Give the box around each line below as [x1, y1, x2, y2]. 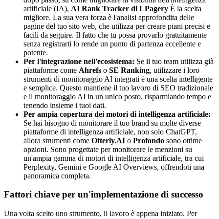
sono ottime [164, 136, 202, 145]
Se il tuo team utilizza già [134, 57, 214, 66]
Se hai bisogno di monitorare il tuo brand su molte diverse [23, 118, 201, 127]
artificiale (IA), [23, 4, 71, 13]
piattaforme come [23, 66, 79, 74]
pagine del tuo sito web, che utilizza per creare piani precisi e [23, 22, 210, 30]
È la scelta [168, 4, 201, 13]
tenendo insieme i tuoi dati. [23, 101, 106, 109]
